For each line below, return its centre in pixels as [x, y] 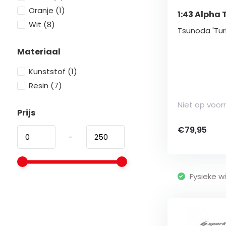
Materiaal [39, 52]
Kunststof [48, 71]
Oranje [42, 10]
